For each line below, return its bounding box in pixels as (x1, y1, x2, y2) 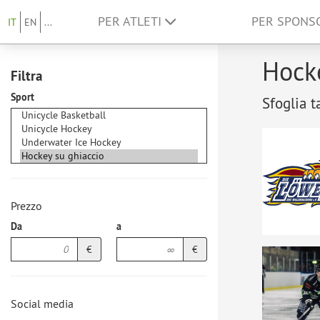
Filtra (11, 67, 42, 84)
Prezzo (11, 199, 42, 213)
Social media (11, 296, 74, 311)
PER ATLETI (98, 14, 165, 29)
